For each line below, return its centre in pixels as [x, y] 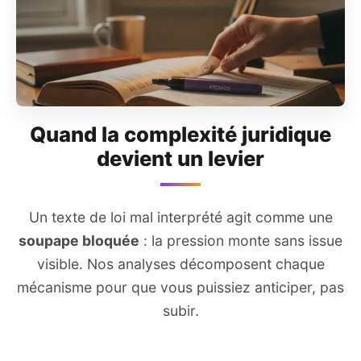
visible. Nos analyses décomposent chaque [180, 263]
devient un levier [180, 158]
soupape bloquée [79, 240]
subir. [180, 310]
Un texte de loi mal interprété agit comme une [180, 217]
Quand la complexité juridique [180, 134]
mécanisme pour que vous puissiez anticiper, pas [180, 287]
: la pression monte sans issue [241, 240]
